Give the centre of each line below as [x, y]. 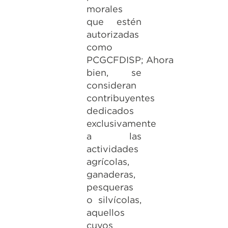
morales [104, 9]
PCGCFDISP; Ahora [130, 60]
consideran [111, 85]
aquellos [105, 212]
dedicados [110, 111]
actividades [112, 149]
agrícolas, [108, 162]
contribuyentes [120, 98]
